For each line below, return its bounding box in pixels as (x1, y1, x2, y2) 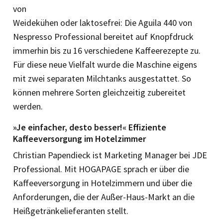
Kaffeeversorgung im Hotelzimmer (13, 132, 146, 144)
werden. (13, 100, 43, 112)
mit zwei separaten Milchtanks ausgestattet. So (13, 72, 191, 84)
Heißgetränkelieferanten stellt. (13, 205, 128, 217)
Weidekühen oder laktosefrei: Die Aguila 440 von (13, 16, 192, 28)
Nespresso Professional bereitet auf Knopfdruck (13, 30, 194, 42)
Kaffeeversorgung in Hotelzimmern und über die (13, 177, 192, 189)
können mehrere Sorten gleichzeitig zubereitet (13, 86, 186, 98)
